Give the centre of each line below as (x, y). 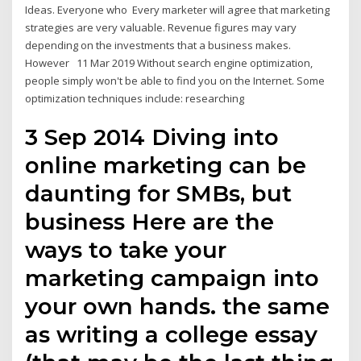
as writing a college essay (172, 335)
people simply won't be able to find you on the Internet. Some (175, 80)
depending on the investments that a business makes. (158, 45)
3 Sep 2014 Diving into (152, 137)
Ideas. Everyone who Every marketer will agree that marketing (178, 9)
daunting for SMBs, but (159, 194)
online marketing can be (166, 166)
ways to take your (126, 250)
